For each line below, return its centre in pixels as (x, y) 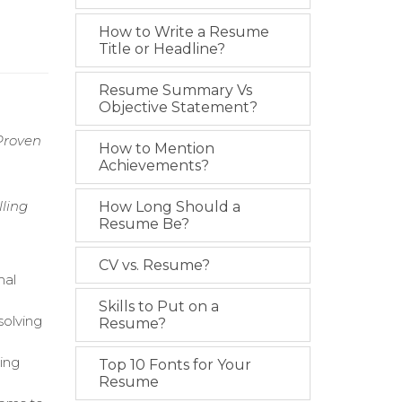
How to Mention (156, 149)
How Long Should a (169, 207)
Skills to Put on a (158, 306)
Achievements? (153, 166)
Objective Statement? (178, 107)
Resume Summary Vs (175, 90)
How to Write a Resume (184, 32)
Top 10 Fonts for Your (175, 365)
